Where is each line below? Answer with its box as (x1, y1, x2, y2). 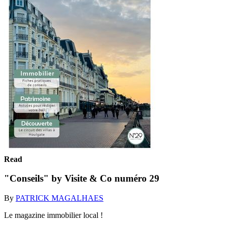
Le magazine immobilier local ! (4, 210, 103, 219)
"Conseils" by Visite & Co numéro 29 (4, 173, 159, 184)
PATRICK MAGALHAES (16, 193, 103, 202)
